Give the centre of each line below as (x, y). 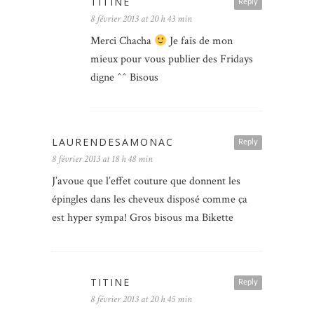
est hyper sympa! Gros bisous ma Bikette (143, 218)
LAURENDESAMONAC (113, 142)
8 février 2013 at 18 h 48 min (102, 159)
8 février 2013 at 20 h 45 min (141, 300)
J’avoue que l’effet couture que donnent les (146, 182)
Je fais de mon (200, 41)
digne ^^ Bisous (124, 78)
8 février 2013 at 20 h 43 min (141, 19)
